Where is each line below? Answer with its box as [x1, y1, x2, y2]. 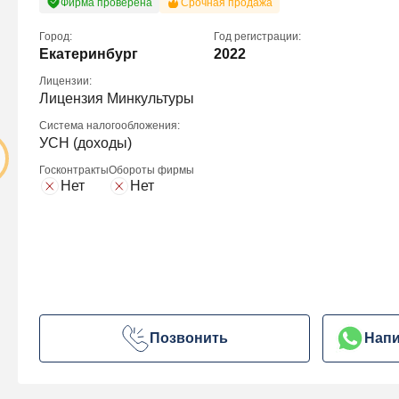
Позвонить [150, 330, 229, 346]
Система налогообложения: [39, 118, 180, 132]
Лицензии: [39, 74, 92, 87]
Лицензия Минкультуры [39, 90, 194, 106]
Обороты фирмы [109, 163, 194, 176]
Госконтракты [39, 163, 109, 176]
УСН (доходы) [39, 134, 132, 151]
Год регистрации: [214, 29, 301, 43]
